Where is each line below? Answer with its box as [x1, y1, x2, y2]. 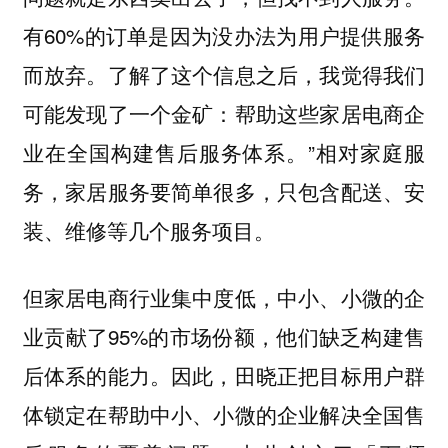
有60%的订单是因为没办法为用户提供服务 [22, 20, 426, 51]
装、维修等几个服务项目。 [22, 215, 275, 246]
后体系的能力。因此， [22, 359, 235, 390]
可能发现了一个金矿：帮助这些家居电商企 [22, 98, 426, 129]
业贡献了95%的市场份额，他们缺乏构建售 [22, 320, 426, 351]
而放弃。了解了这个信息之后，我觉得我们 [22, 59, 426, 90]
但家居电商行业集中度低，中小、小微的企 [22, 281, 426, 312]
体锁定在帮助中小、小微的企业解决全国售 [22, 399, 426, 429]
